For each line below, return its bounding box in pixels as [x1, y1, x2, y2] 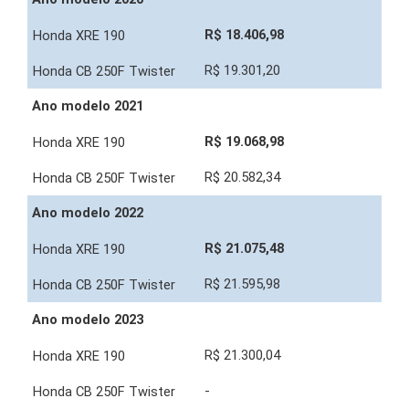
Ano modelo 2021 [32, 98, 143, 115]
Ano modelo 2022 [32, 204, 143, 222]
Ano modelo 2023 [32, 311, 143, 329]
